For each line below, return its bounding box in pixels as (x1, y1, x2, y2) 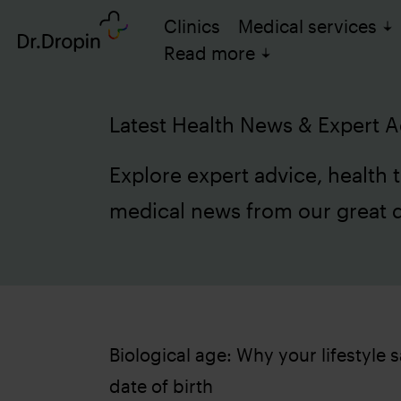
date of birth (109, 375, 213, 397)
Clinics (164, 14, 220, 37)
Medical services (238, 14, 377, 37)
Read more (164, 41, 255, 64)
